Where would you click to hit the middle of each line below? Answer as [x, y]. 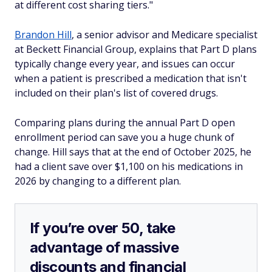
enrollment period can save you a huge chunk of [124, 137]
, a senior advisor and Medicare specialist [165, 35]
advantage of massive [104, 247]
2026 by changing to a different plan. [98, 181]
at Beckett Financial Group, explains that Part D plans [136, 49]
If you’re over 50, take [103, 228]
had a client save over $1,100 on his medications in [129, 166]
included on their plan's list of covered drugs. [116, 93]
